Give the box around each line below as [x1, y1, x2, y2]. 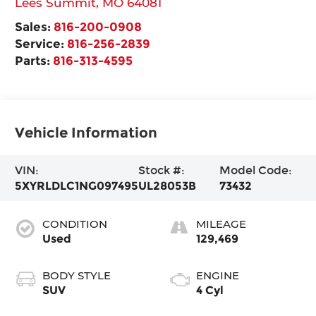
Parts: [15, 52, 54, 68]
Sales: [15, 18, 54, 34]
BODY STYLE [42, 268, 111, 282]
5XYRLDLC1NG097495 [15, 178, 139, 193]
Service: [15, 35, 68, 51]
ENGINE [196, 268, 239, 282]
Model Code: [219, 163, 293, 177]
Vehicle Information [15, 123, 158, 141]
